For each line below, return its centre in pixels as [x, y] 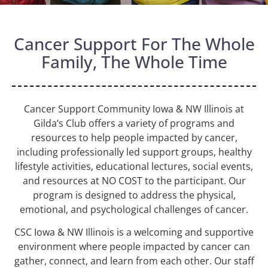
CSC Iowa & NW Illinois [64, 232]
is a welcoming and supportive [184, 232]
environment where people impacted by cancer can [134, 247]
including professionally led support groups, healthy [134, 152]
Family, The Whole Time [134, 61]
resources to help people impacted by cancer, [134, 137]
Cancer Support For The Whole [134, 43]
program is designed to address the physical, [134, 195]
